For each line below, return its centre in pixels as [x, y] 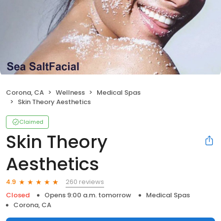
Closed [18, 195]
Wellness [70, 92]
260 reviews [85, 182]
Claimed [31, 122]
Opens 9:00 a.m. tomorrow [88, 195]
